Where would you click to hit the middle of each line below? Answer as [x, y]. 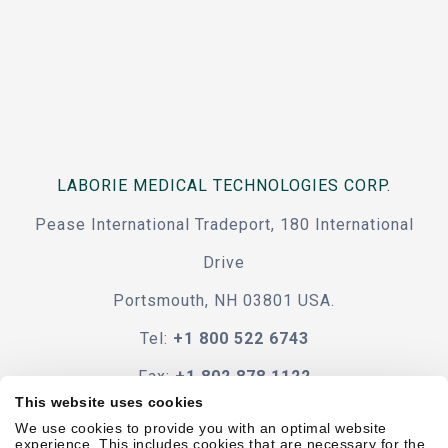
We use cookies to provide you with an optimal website [201, 428]
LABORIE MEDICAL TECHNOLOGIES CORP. [224, 186]
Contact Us [224, 415]
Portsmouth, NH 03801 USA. [224, 301]
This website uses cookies [109, 402]
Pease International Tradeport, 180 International [224, 225]
